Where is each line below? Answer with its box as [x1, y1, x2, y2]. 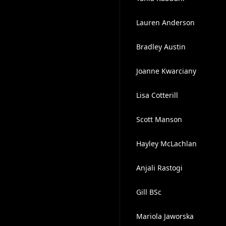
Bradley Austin [136, 42, 186, 51]
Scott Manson [136, 115, 182, 124]
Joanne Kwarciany [136, 66, 196, 76]
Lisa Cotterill [136, 90, 178, 100]
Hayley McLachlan [136, 139, 197, 148]
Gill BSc [136, 187, 161, 197]
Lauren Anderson [136, 18, 195, 27]
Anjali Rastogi [136, 163, 183, 173]
